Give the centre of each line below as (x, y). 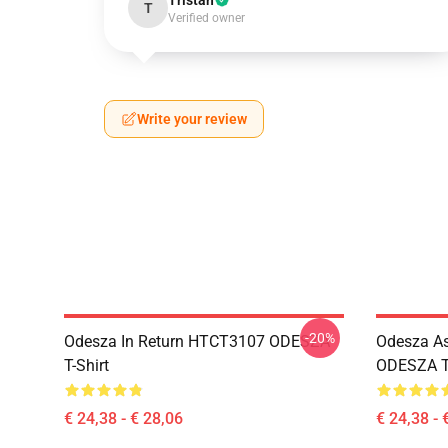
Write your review (192, 119)
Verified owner (206, 18)
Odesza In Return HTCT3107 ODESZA (197, 341)
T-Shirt (86, 365)
